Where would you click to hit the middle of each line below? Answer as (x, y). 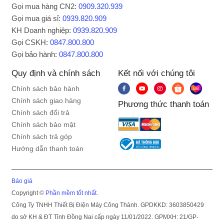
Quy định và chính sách (56, 73)
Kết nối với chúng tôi (156, 73)
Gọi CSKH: (31, 42)
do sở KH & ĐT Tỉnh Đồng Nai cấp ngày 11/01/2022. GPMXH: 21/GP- (105, 217)
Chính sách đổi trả (41, 112)
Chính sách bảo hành (46, 88)
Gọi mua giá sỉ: (37, 18)
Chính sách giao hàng (46, 100)
